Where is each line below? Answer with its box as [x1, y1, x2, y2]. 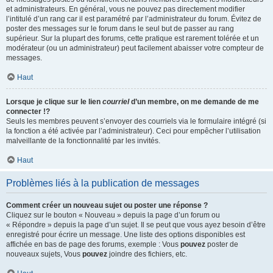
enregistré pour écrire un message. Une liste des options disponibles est [6, 230, 245, 239]
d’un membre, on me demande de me [129, 97, 259, 106]
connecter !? [6, 107, 50, 116]
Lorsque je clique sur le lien [6, 97, 102, 106]
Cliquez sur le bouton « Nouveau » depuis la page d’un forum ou [6, 210, 220, 219]
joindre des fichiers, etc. [107, 249, 187, 258]
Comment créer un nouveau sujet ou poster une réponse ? [6, 200, 208, 210]
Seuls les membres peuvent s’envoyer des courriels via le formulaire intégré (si [6, 116, 266, 126]
